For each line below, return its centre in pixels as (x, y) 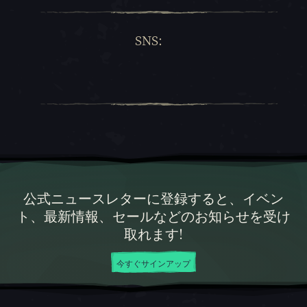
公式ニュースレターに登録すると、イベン (153, 198)
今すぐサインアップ (153, 263)
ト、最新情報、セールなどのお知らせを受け (153, 216)
